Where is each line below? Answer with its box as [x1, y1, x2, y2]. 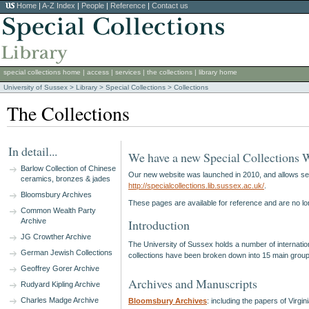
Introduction [128, 217, 190, 233]
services [115, 68, 141, 76]
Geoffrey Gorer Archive [21, 264, 99, 272]
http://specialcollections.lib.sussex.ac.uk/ [128, 181, 264, 190]
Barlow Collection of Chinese [21, 164, 116, 172]
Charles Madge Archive [21, 296, 99, 304]
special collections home [3, 68, 81, 76]
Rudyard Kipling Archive [21, 280, 100, 288]
